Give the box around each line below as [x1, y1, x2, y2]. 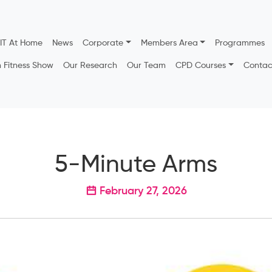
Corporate [83, 37, 124, 48]
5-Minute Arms [55, 148, 217, 178]
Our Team [127, 59, 166, 70]
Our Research [63, 59, 118, 70]
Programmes [214, 37, 265, 48]
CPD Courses [175, 59, 226, 70]
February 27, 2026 [96, 184, 187, 197]
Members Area [140, 37, 198, 48]
